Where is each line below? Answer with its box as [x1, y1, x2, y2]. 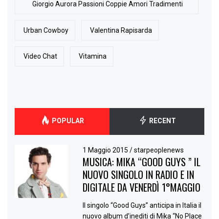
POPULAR [50, 117, 84, 125]
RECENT [148, 117, 176, 125]
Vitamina [79, 52, 107, 61]
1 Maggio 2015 [83, 146, 130, 154]
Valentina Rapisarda [90, 26, 153, 34]
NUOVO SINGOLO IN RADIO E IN [83, 167, 195, 182]
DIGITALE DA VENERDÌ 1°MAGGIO [83, 179, 201, 195]
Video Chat [23, 52, 58, 61]
